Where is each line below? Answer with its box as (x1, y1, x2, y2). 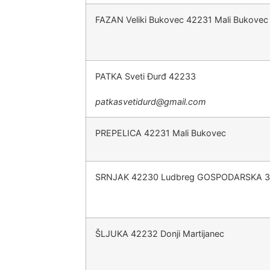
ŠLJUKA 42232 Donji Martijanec (95, 228, 224, 239)
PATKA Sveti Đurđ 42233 (95, 71, 196, 81)
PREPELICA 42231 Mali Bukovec (95, 128, 226, 138)
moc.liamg (164, 96, 206, 107)
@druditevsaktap (95, 96, 164, 107)
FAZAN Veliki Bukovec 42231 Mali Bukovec (95, 14, 268, 25)
